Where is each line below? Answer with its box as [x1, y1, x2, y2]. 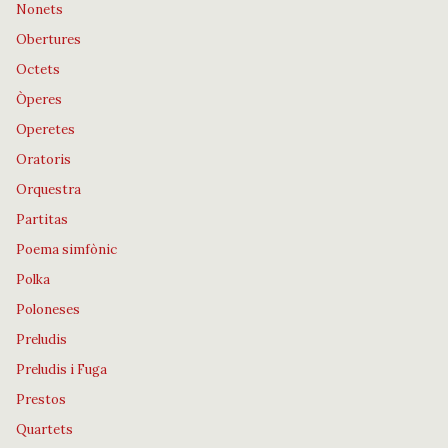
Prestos [16, 391, 66, 408]
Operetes [16, 121, 75, 138]
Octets [16, 61, 60, 78]
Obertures [16, 31, 81, 48]
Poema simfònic [16, 241, 117, 258]
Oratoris [16, 151, 71, 168]
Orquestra [16, 181, 81, 198]
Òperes [16, 91, 62, 108]
